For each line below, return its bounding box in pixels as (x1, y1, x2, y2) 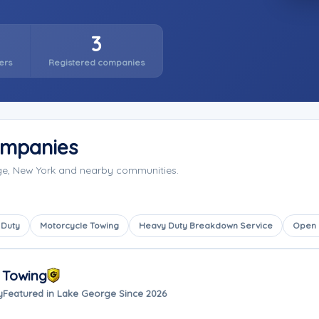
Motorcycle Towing (40, 220, 119, 231)
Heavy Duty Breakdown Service (139, 220, 273, 231)
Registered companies (48, 57, 145, 68)
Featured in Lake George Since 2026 (3, 287, 167, 299)
